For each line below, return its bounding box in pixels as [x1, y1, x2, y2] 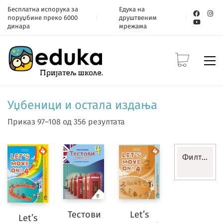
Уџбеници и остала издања [7, 98, 157, 112]
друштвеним [119, 14, 157, 21]
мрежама [119, 22, 147, 30]
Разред [182, 181, 215, 194]
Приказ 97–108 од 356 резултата [7, 117, 125, 126]
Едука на [119, 5, 145, 13]
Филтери [202, 152, 208, 162]
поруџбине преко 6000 [7, 14, 78, 21]
